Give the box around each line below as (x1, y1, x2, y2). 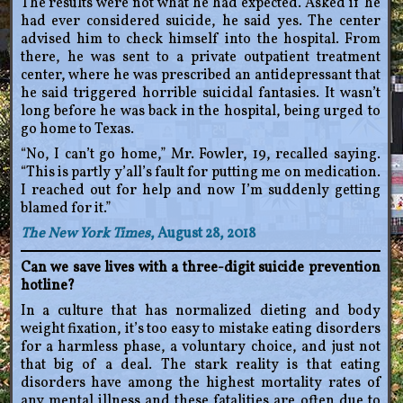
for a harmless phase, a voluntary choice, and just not (20, 337, 381, 358)
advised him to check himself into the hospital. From (20, 30, 381, 50)
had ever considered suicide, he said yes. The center (20, 12, 381, 32)
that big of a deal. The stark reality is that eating (20, 355, 381, 376)
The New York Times (20, 224, 150, 245)
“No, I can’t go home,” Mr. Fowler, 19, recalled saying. (20, 145, 381, 166)
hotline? (20, 276, 75, 297)
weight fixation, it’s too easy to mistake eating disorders (20, 319, 381, 340)
